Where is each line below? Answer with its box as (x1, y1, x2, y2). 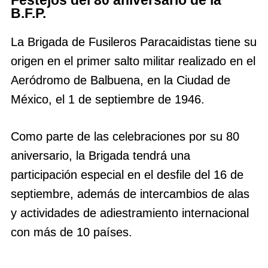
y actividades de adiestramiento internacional (11, 206, 249, 220)
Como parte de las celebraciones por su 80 (11, 129, 239, 143)
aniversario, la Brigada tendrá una (11, 148, 190, 162)
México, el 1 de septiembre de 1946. (11, 92, 205, 106)
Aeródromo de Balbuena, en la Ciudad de (11, 73, 230, 87)
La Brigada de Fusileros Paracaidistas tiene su (11, 35, 257, 48)
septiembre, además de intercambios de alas (11, 187, 249, 200)
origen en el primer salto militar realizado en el (11, 54, 255, 68)
